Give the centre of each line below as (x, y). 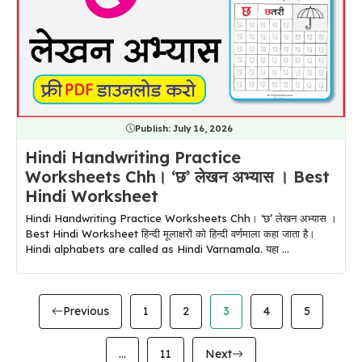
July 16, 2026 (202, 128)
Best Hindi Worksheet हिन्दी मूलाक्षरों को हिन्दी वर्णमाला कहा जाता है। (170, 233)
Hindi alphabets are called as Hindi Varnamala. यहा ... (157, 248)
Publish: (154, 128)
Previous (86, 311)
